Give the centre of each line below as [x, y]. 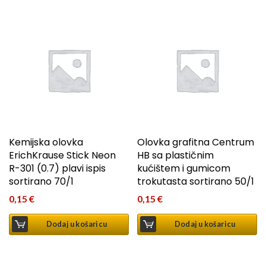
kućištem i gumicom [184, 169]
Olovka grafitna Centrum [196, 142]
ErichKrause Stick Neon [62, 156]
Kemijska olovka [46, 142]
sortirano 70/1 [41, 182]
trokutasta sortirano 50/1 [196, 182]
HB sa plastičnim [176, 156]
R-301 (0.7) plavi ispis [57, 169]
